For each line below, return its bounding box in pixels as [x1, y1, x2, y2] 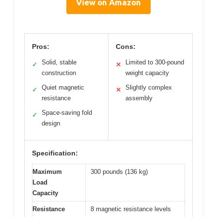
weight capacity [125, 69, 169, 77]
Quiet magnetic [42, 84, 84, 92]
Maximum [32, 168, 62, 176]
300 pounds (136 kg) [91, 168, 148, 176]
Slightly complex [125, 84, 172, 92]
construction [42, 69, 76, 77]
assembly [125, 94, 153, 102]
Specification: [32, 149, 78, 157]
